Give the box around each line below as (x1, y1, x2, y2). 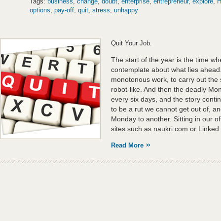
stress (92, 6, 110, 14)
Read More (111, 142, 144, 149)
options (30, 6, 50, 14)
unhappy (114, 6, 138, 14)
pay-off (54, 6, 74, 14)
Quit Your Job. (111, 39, 152, 47)
